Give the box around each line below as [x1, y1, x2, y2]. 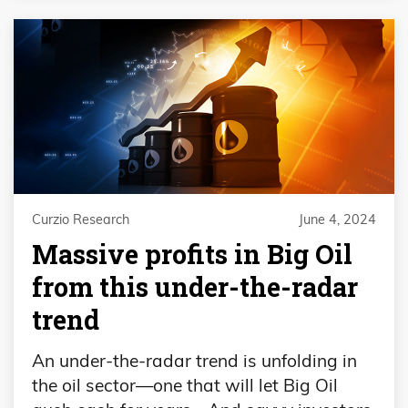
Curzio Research [32, 210, 129, 228]
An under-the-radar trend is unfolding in [32, 350, 357, 372]
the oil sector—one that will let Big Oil [32, 374, 338, 397]
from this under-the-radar [32, 269, 358, 304]
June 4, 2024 [299, 210, 376, 228]
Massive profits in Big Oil [32, 236, 352, 271]
